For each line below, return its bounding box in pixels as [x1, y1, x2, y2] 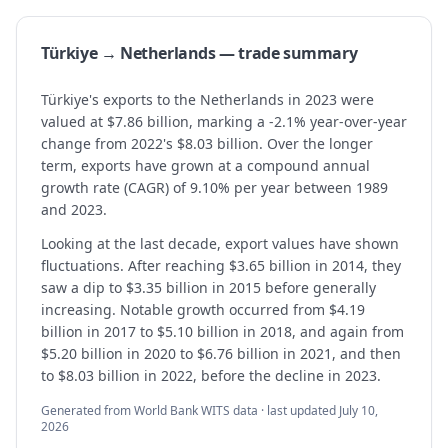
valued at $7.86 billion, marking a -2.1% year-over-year [41, 112, 407, 131]
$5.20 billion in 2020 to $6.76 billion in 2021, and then [41, 344, 401, 363]
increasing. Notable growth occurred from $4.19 [41, 300, 365, 319]
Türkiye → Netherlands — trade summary [41, 42, 358, 64]
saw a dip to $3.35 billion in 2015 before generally [41, 278, 376, 297]
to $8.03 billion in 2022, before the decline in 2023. [41, 366, 381, 385]
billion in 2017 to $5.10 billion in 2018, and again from [41, 322, 404, 341]
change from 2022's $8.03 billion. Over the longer [41, 134, 373, 153]
